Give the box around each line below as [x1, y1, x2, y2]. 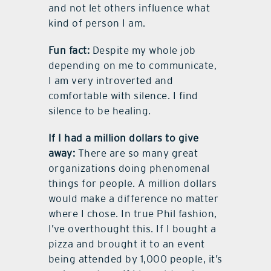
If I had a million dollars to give [48, 132, 199, 145]
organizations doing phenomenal [48, 162, 210, 175]
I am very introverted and [48, 74, 174, 87]
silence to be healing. [48, 105, 151, 117]
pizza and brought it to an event [48, 238, 205, 250]
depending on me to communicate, [48, 59, 217, 72]
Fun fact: [48, 44, 90, 57]
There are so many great [75, 147, 198, 160]
